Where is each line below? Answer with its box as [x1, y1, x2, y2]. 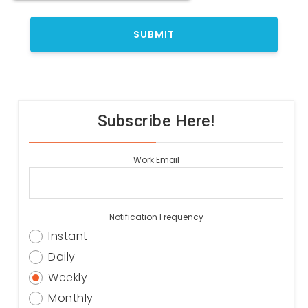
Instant [48, 228, 88, 245]
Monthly [48, 290, 93, 307]
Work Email [133, 154, 179, 166]
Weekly [48, 269, 87, 286]
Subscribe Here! [97, 112, 215, 131]
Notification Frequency [109, 211, 203, 223]
